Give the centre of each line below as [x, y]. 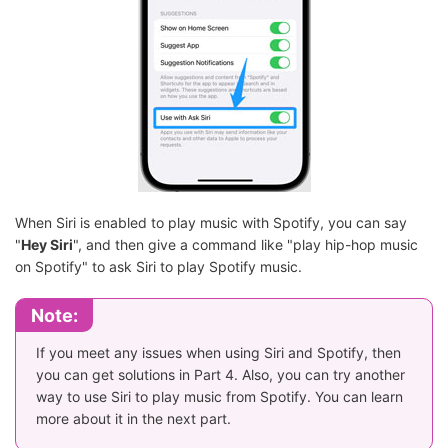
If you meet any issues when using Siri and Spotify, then [218, 353]
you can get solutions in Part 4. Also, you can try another [220, 375]
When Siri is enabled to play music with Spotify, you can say [211, 223]
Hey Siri [47, 245]
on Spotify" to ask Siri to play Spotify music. [158, 267]
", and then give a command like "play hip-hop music [245, 245]
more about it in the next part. [133, 419]
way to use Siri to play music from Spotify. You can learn [219, 397]
